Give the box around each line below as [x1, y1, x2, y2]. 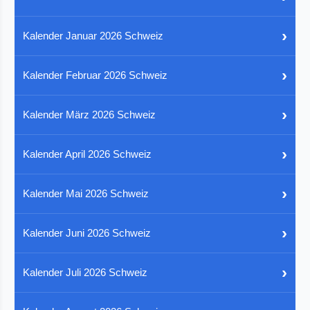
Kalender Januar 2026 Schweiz [23, 30, 164, 42]
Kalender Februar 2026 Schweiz [23, 69, 168, 82]
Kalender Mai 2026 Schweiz [23, 188, 149, 200]
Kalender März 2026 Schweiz [23, 109, 156, 121]
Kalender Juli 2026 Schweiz [23, 266, 148, 279]
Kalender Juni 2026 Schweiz [23, 227, 152, 239]
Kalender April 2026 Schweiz [23, 148, 152, 161]
